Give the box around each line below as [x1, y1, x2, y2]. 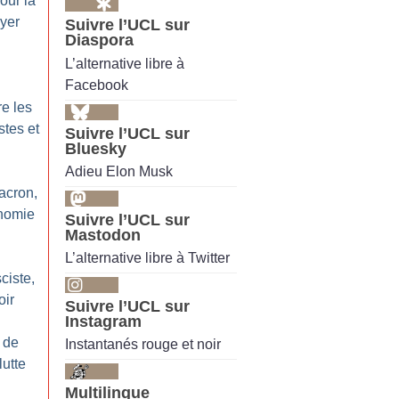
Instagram [65, 313, 142, 331]
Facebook [65, 77, 128, 93]
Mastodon [65, 225, 141, 244]
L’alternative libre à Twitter [65, 250, 230, 266]
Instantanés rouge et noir [65, 337, 221, 353]
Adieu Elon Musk [65, 163, 173, 179]
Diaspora [65, 31, 134, 50]
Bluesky [65, 139, 126, 158]
